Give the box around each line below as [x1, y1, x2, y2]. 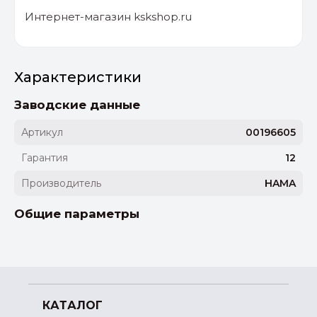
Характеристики [14, 69, 142, 86]
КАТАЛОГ [42, 299, 103, 313]
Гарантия [21, 151, 68, 165]
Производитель [21, 177, 101, 190]
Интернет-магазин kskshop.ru [25, 10, 192, 24]
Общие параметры [14, 207, 139, 221]
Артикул [21, 126, 63, 139]
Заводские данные [14, 98, 140, 113]
